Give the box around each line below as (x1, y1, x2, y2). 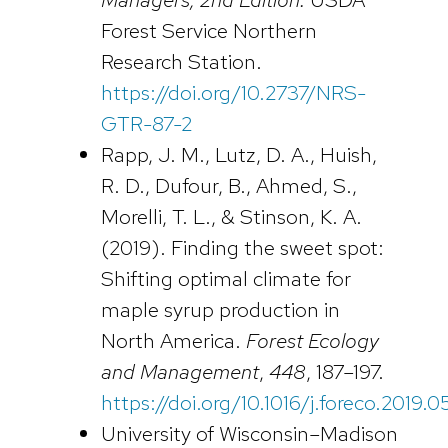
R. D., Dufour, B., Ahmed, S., (100, 171, 357, 199)
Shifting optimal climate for (100, 264, 351, 292)
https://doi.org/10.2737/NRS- (100, 78, 366, 106)
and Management (100, 357, 259, 385)
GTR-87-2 (100, 109, 192, 137)
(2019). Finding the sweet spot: (100, 233, 384, 261)
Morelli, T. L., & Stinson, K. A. (100, 202, 362, 230)
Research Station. (100, 47, 262, 75)
